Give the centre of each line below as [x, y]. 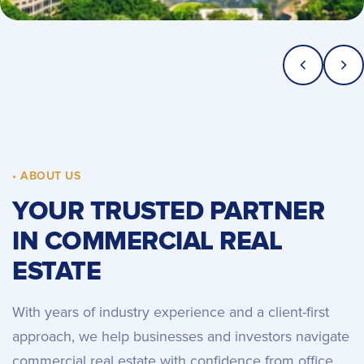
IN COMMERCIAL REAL [147, 242]
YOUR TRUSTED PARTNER [168, 212]
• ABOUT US [46, 176]
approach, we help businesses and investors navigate [181, 336]
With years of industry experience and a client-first [171, 312]
